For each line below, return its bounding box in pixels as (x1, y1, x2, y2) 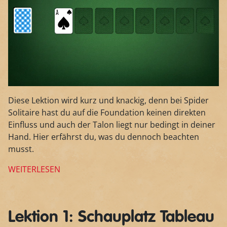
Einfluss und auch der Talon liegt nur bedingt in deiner (8, 119, 215, 130)
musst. (8, 143, 34, 155)
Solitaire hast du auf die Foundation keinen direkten (8, 106, 206, 118)
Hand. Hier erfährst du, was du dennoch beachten (8, 131, 199, 142)
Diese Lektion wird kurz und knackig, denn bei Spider (8, 94, 209, 106)
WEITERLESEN (8, 163, 60, 175)
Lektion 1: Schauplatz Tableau (8, 209, 214, 225)
